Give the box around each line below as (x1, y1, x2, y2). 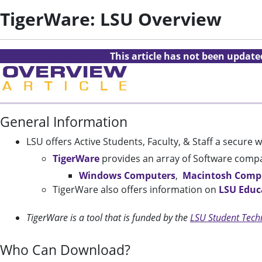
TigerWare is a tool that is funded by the (26, 211, 190, 224)
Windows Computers (79, 169, 175, 182)
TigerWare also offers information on (53, 183, 219, 196)
